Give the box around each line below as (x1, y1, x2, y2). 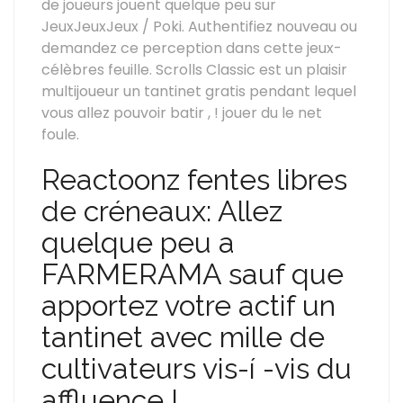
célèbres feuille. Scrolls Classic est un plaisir (41, 59, 347, 80)
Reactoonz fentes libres (41, 163, 347, 196)
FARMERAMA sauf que (41, 257, 344, 291)
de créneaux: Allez (41, 194, 282, 228)
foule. (41, 124, 79, 145)
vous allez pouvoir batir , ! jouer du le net (41, 103, 322, 123)
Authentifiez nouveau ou (188, 16, 357, 37)
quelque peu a (41, 226, 235, 259)
